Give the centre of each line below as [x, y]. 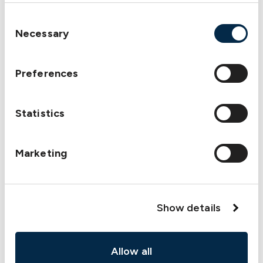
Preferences [47, 73]
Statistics [40, 113]
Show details [188, 208]
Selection [28, 36]
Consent [25, 21]
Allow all [131, 251]
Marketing [41, 153]
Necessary [42, 33]
